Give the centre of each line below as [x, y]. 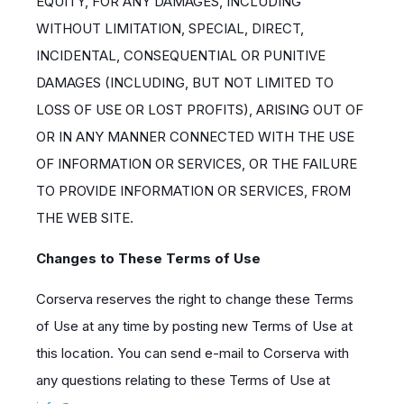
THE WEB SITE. [85, 218]
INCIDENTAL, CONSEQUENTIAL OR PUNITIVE [181, 55]
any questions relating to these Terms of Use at [183, 380]
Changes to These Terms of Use [148, 258]
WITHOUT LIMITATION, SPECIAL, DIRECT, [170, 28]
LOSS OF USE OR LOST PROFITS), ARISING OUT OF [200, 110]
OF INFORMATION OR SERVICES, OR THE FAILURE [197, 164]
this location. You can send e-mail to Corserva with [193, 353]
